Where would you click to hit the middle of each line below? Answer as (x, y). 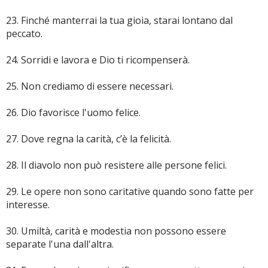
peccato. (24, 33)
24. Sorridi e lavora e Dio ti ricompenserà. (98, 60)
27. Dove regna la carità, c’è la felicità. (89, 139)
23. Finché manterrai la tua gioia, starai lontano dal (119, 20)
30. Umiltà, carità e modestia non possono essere (116, 231)
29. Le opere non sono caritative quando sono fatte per (130, 191)
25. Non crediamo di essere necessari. (90, 86)
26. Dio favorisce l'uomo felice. (73, 112)
